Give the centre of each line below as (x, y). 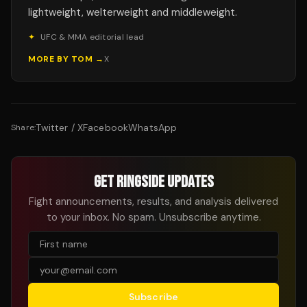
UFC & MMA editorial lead (93, 37)
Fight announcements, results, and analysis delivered (153, 202)
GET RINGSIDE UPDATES (153, 182)
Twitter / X (59, 128)
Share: (24, 128)
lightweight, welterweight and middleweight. (133, 13)
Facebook (106, 128)
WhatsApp (153, 128)
